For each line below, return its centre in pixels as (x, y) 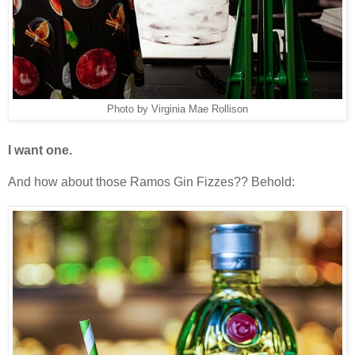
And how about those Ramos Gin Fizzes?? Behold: (151, 181)
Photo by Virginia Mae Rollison (177, 109)
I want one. (43, 150)
